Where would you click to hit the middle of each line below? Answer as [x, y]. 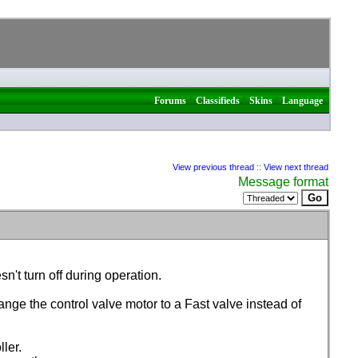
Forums [170, 101]
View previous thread [213, 167]
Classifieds [218, 101]
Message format [283, 182]
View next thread [296, 167]
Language [302, 101]
